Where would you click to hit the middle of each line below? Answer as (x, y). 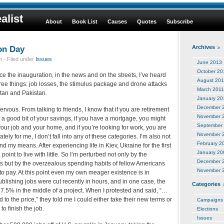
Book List (85, 21)
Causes (117, 21)
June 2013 (209, 62)
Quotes (147, 21)
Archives (203, 47)
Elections (207, 208)
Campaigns (210, 199)
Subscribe (180, 21)
